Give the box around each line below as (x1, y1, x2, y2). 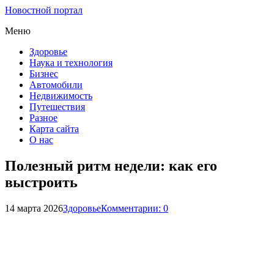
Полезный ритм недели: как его (5, 157, 217, 174)
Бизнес (29, 68, 58, 79)
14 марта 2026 (5, 202, 63, 213)
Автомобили (29, 80, 83, 90)
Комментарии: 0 (101, 202, 168, 213)
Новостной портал (5, 5, 83, 15)
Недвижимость (29, 91, 92, 101)
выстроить (5, 174, 78, 190)
